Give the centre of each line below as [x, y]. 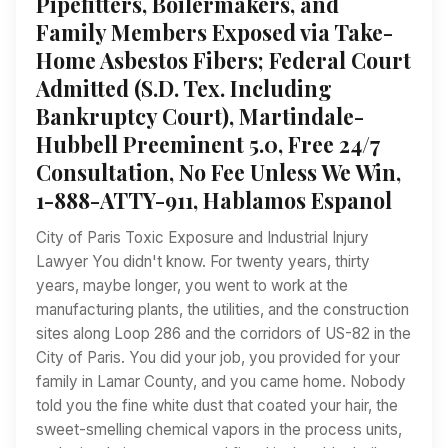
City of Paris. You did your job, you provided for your [218, 357]
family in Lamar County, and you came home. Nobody [221, 381]
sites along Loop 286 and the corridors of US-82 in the [223, 333]
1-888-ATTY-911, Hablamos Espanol [214, 199]
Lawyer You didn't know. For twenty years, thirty [203, 261]
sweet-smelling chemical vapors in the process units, [219, 429]
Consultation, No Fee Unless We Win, [218, 171]
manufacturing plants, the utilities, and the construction [222, 309]
